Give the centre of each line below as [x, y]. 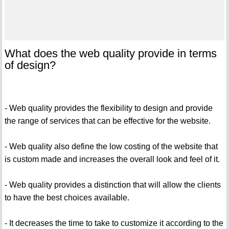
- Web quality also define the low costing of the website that [111, 147]
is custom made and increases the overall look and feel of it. [112, 159]
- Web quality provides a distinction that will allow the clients [112, 185]
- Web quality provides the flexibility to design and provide [108, 108]
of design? [30, 65]
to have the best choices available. [67, 198]
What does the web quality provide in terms [110, 54]
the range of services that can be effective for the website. [107, 121]
